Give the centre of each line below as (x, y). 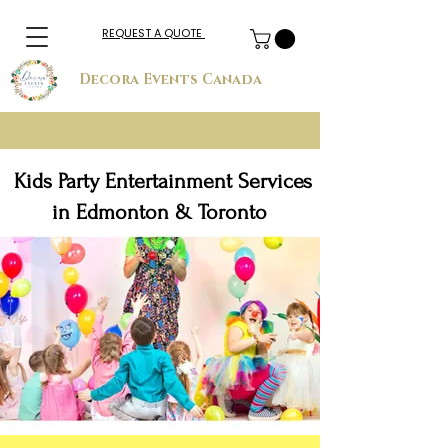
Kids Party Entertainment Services (162, 181)
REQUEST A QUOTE (153, 33)
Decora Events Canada (172, 80)
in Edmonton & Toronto (162, 212)
